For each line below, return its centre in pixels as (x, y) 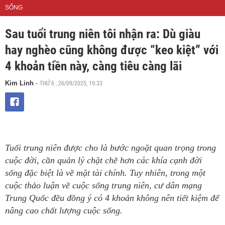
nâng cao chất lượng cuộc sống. (64, 210)
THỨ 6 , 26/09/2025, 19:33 (71, 83)
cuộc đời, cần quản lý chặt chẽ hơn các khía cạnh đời (103, 160)
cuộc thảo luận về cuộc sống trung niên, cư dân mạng (103, 185)
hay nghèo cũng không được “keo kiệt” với (112, 50)
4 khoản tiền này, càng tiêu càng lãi (93, 66)
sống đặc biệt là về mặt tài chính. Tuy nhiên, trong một (105, 173)
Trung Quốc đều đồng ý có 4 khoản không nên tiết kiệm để (112, 198)
